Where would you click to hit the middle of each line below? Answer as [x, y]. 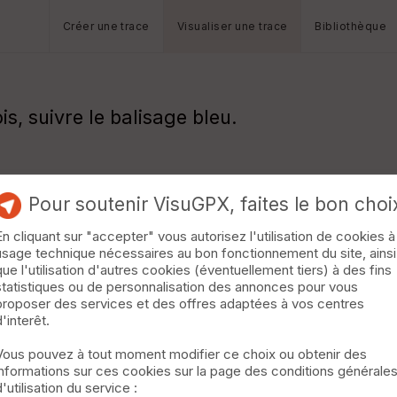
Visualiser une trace [232, 26]
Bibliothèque [351, 26]
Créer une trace [106, 26]
